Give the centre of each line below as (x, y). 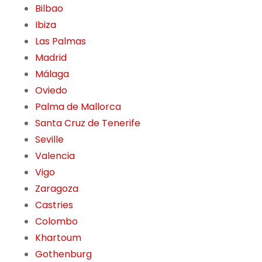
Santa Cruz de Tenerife (88, 123)
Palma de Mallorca (78, 107)
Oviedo (51, 91)
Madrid (51, 58)
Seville (49, 140)
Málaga (52, 74)
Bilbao (49, 9)
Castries (54, 205)
